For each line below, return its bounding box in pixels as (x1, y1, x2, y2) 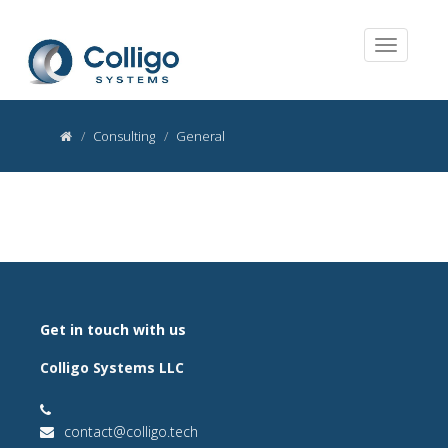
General (176, 127, 225, 145)
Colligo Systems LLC (40, 358, 184, 377)
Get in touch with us (40, 320, 186, 339)
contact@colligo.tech (64, 422, 198, 441)
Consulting (93, 127, 155, 145)
